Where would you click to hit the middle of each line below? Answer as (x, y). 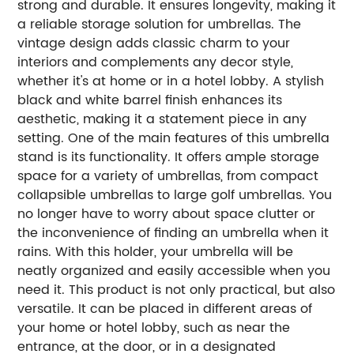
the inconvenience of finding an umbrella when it (173, 233)
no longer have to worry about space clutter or (167, 214)
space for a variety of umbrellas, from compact (168, 176)
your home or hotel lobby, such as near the (154, 328)
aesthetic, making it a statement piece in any (162, 119)
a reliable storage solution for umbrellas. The (160, 24)
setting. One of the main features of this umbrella (174, 138)
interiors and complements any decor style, (156, 62)
